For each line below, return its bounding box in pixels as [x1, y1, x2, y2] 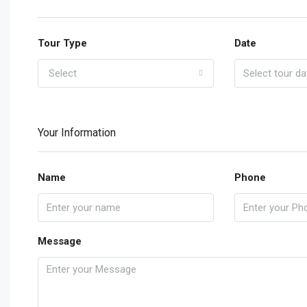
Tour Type [38, 37, 87, 49]
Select [49, 67, 77, 79]
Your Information [38, 126, 116, 139]
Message [38, 235, 82, 247]
